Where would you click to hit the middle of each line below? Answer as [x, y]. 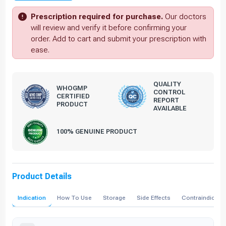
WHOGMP [72, 88]
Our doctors [185, 16]
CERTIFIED [73, 96]
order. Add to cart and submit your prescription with [119, 39]
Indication [32, 197]
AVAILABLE [170, 108]
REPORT [166, 100]
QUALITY [167, 84]
